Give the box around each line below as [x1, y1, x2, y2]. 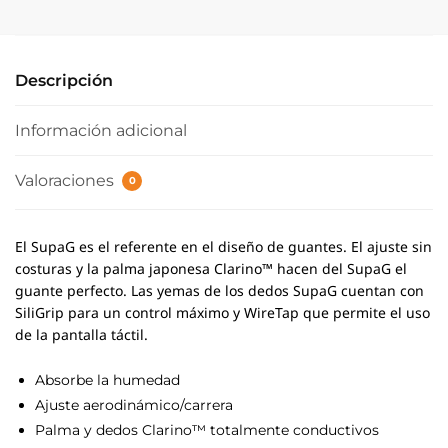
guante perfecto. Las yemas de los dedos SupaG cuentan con [15, 279, 424, 309]
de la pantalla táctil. [15, 323, 148, 353]
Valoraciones [15, 170, 118, 190]
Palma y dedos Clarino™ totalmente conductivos [35, 421, 379, 440]
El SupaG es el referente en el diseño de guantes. [15, 235, 351, 265]
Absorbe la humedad [35, 371, 180, 390]
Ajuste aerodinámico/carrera [35, 396, 233, 415]
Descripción [15, 70, 113, 90]
